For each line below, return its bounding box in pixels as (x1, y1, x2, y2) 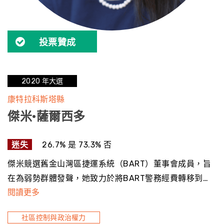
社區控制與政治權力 (21, 213, 86, 222)
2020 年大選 (21, 77, 63, 85)
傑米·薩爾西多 (7, 109, 85, 123)
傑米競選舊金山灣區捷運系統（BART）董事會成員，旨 (7, 159, 211, 168)
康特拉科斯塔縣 (7, 94, 65, 104)
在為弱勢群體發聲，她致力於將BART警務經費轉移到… (7, 173, 208, 183)
